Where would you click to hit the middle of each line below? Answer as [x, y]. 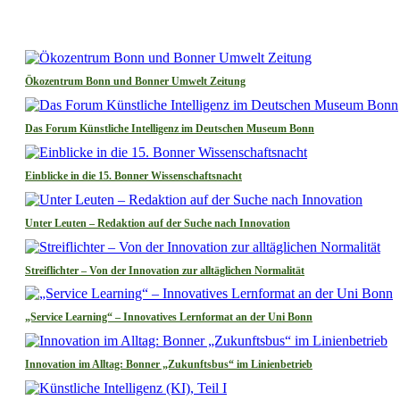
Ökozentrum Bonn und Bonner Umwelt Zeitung [135, 81]
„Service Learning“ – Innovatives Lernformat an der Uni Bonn [169, 317]
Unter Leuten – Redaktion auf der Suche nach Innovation [158, 223]
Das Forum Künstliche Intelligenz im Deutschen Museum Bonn [170, 128]
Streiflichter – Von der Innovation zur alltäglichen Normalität [165, 270]
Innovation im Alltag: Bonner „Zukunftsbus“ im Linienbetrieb [169, 365]
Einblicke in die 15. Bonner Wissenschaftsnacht [133, 175]
